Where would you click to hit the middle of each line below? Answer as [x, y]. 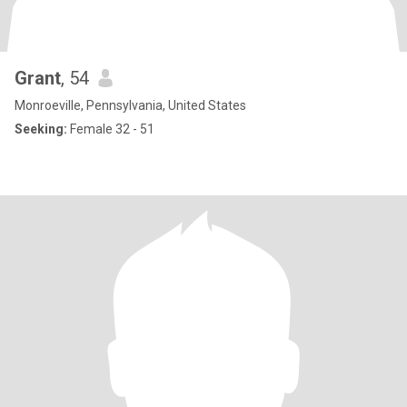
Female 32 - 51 [111, 129]
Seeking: [41, 129]
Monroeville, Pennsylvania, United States [130, 105]
